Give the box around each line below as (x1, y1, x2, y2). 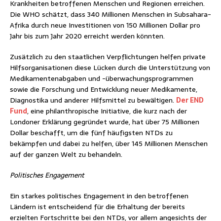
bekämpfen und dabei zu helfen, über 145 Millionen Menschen (10, 138, 208, 149)
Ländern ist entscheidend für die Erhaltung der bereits (10, 201, 185, 212)
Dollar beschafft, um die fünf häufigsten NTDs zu (10, 127, 173, 138)
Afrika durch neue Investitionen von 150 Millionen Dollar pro (10, 19, 200, 31)
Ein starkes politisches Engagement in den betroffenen (10, 190, 188, 201)
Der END (176, 94, 204, 106)
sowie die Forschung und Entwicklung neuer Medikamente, (10, 83, 197, 95)
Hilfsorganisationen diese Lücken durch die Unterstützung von (10, 62, 210, 73)
